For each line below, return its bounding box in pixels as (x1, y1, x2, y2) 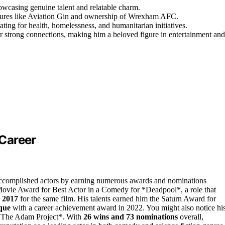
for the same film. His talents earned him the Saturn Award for (18, 194, 216, 203)
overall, (178, 212, 203, 221)
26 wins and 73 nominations (83, 212, 178, 221)
